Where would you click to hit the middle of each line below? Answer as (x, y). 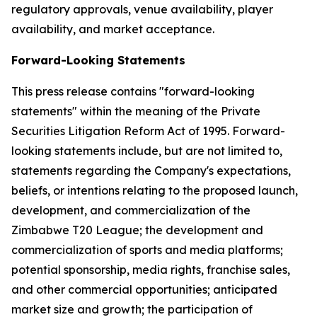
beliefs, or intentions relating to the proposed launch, (155, 190)
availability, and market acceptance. (113, 29)
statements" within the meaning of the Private (136, 111)
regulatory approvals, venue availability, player (142, 9)
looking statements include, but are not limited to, (147, 151)
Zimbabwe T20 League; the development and (137, 230)
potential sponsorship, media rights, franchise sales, (151, 270)
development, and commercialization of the (131, 210)
